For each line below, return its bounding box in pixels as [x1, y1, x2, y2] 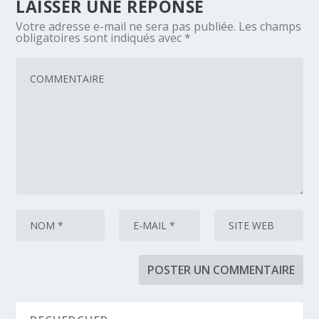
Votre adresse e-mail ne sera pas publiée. [16, 18, 236, 34]
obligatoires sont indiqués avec [16, 29, 185, 46]
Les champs [239, 18, 302, 34]
